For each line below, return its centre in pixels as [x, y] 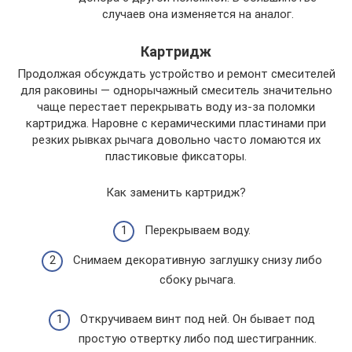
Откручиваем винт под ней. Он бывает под [198, 319]
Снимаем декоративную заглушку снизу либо [198, 260]
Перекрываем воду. [198, 230]
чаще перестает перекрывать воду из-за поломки [176, 106]
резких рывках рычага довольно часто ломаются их [176, 139]
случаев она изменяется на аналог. [198, 14]
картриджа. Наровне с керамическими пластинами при [176, 123]
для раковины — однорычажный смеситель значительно [176, 90]
